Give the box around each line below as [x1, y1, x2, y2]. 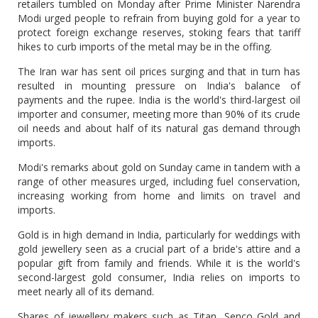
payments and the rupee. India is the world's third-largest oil [18, 93, 300, 106]
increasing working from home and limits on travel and [18, 189, 300, 202]
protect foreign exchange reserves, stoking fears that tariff [18, 26, 300, 39]
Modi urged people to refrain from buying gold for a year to [18, 11, 300, 25]
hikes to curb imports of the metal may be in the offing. [18, 40, 272, 53]
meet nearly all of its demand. [18, 285, 154, 298]
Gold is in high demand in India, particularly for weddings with [18, 228, 300, 241]
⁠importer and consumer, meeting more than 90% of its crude [18, 107, 300, 121]
